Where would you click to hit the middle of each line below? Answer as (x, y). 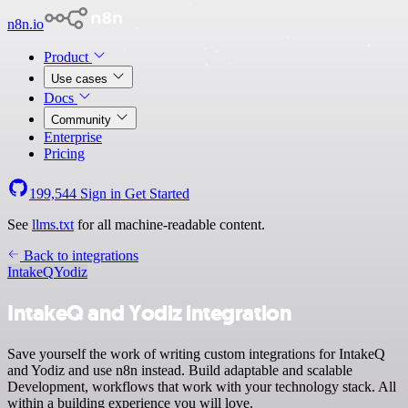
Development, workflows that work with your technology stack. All (202, 386)
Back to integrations (79, 255)
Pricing (64, 153)
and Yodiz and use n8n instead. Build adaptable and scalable (180, 370)
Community (83, 120)
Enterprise (73, 137)
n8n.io (25, 24)
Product (68, 57)
